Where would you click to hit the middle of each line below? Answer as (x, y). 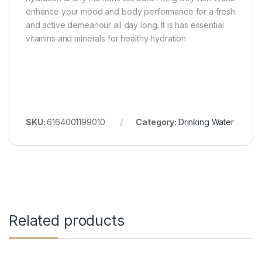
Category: (157, 122)
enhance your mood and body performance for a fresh (130, 12)
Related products (67, 221)
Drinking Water (206, 122)
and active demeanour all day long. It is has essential (125, 25)
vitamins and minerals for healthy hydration (106, 39)
